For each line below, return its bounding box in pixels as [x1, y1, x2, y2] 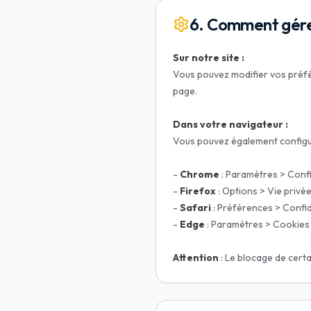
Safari [180, 201, 211, 214]
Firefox [180, 185, 216, 197]
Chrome [180, 168, 219, 180]
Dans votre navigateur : [173, 118, 288, 131]
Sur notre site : [173, 51, 244, 64]
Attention [173, 251, 219, 264]
